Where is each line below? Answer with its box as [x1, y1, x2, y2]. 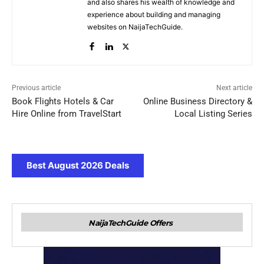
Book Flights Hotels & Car [12, 96, 114, 107]
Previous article [12, 84, 61, 93]
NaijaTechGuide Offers [88, 218, 173, 228]
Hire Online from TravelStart [12, 108, 121, 120]
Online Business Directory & [143, 96, 252, 107]
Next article [216, 84, 252, 93]
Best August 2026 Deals [27, 160, 129, 171]
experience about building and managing [87, 10, 220, 19]
